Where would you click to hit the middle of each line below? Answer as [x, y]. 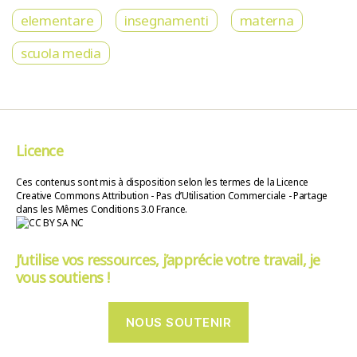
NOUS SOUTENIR [178, 322]
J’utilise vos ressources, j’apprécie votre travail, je [168, 260]
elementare [57, 21]
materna [267, 21]
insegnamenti [167, 21]
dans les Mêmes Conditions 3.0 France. [102, 210]
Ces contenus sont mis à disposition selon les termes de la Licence [163, 182]
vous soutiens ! [63, 278]
